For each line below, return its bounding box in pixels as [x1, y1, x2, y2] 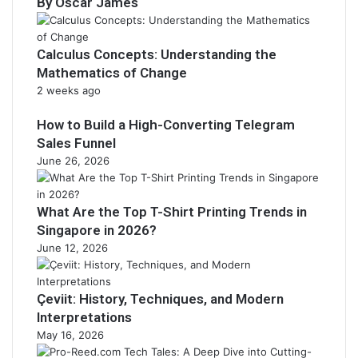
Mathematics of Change [37, 65, 187, 81]
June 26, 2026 [37, 154, 109, 167]
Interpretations [37, 309, 132, 325]
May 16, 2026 [37, 328, 104, 341]
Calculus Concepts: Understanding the [37, 46, 276, 62]
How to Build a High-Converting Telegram [37, 117, 295, 133]
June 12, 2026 [37, 241, 108, 254]
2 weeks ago [37, 84, 101, 97]
